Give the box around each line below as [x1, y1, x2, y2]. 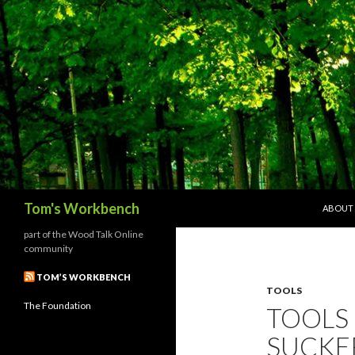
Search [4, 191, 40, 206]
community [24, 242, 73, 254]
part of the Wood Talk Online [24, 228, 143, 240]
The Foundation [24, 300, 91, 311]
